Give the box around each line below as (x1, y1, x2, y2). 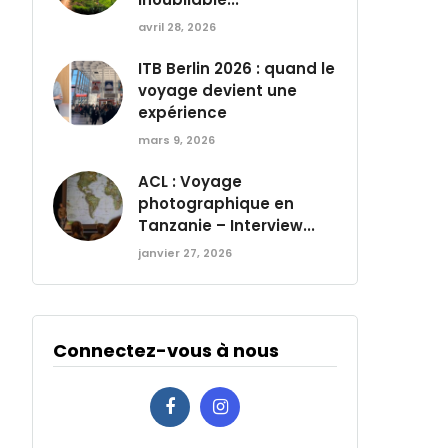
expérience (138, 102, 228, 123)
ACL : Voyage (138, 171, 243, 192)
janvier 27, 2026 (138, 245, 233, 261)
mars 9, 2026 (138, 132, 216, 148)
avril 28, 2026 (138, 19, 217, 35)
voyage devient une (138, 80, 298, 101)
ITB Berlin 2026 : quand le (138, 58, 336, 79)
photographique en (138, 193, 295, 214)
